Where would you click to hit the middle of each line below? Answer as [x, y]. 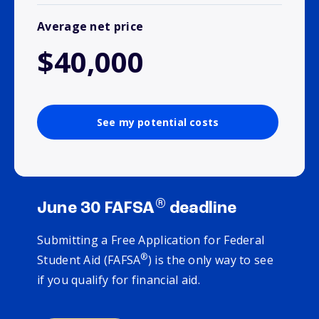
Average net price [90, 27]
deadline [201, 209]
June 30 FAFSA [96, 209]
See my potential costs [158, 122]
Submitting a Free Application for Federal [151, 240]
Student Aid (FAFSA [89, 260]
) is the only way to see [210, 260]
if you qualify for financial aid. [122, 280]
